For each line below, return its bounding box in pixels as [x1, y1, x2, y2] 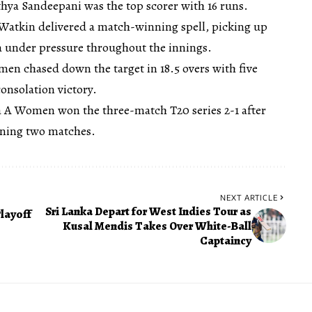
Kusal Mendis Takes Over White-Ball [62, 217, 251, 234]
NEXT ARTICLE [219, 192, 278, 202]
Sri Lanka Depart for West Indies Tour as [45, 203, 251, 219]
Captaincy [199, 232, 251, 249]
